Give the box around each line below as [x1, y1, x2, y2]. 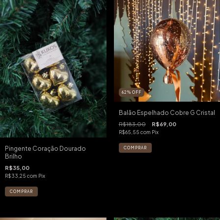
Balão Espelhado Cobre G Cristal [118, 109, 215, 116]
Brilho [5, 152, 22, 160]
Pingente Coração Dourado [5, 144, 86, 152]
